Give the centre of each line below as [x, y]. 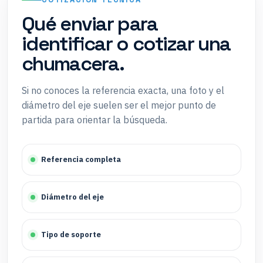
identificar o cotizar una [126, 43]
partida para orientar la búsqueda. [95, 119]
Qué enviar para [90, 23]
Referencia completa [81, 159]
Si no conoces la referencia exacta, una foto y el [123, 90]
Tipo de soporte [71, 234]
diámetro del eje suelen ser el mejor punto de [119, 105]
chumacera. [73, 63]
